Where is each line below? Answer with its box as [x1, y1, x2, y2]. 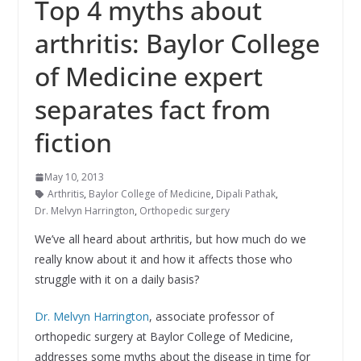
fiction [34, 125, 112, 160]
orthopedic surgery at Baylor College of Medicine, [34, 329, 293, 345]
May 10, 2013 [44, 170, 104, 185]
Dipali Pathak [215, 187, 276, 201]
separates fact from [34, 92, 271, 127]
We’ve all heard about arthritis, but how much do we [34, 231, 306, 247]
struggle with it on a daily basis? [34, 272, 199, 288]
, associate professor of [148, 309, 274, 325]
